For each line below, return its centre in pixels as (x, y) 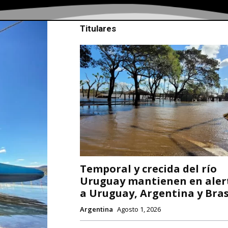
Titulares (98, 28)
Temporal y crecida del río (148, 169)
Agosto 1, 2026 (139, 209)
